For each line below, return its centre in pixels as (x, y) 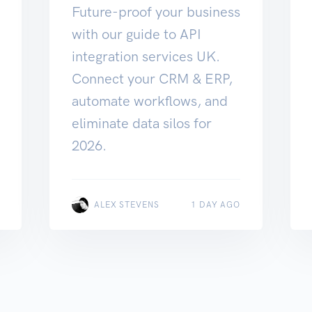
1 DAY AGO (216, 205)
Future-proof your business (156, 12)
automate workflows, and (149, 101)
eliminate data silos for (141, 124)
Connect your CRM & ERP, (152, 79)
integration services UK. (146, 57)
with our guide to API (136, 34)
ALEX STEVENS (127, 205)
